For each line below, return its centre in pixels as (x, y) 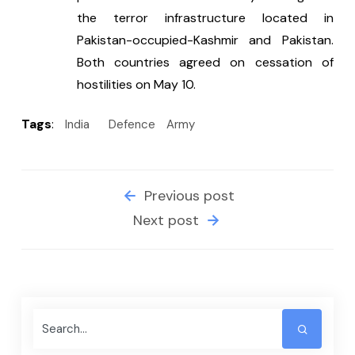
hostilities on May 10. (136, 85)
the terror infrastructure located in (205, 18)
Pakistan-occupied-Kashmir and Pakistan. (205, 40)
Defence (132, 125)
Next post (168, 221)
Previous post (187, 196)
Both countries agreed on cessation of (205, 63)
